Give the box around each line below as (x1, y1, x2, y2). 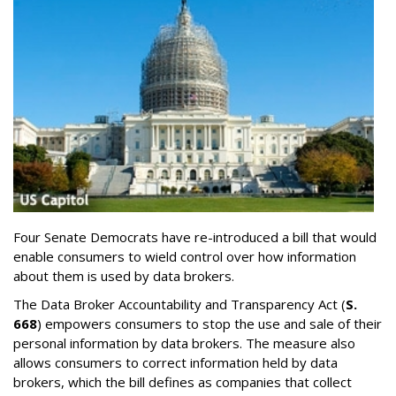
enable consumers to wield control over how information (13, 247, 356, 266)
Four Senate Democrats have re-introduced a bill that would (13, 228, 377, 247)
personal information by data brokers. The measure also (13, 334, 355, 353)
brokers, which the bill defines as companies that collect (13, 373, 352, 392)
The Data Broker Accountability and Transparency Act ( (13, 295, 346, 314)
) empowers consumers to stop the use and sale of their (37, 315, 382, 333)
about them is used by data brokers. (13, 267, 234, 286)
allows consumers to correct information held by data (13, 354, 338, 372)
